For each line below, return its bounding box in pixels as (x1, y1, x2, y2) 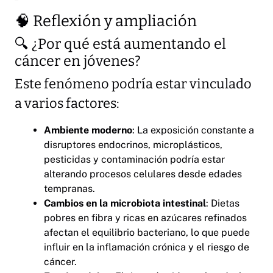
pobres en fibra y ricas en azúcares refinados (44, 212, 247, 224)
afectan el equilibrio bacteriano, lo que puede (44, 227, 250, 239)
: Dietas (206, 197, 239, 210)
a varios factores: (15, 96, 119, 112)
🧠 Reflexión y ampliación (15, 12, 197, 31)
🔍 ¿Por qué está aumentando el (15, 35, 226, 53)
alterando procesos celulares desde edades (44, 168, 242, 180)
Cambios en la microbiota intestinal (44, 197, 206, 210)
